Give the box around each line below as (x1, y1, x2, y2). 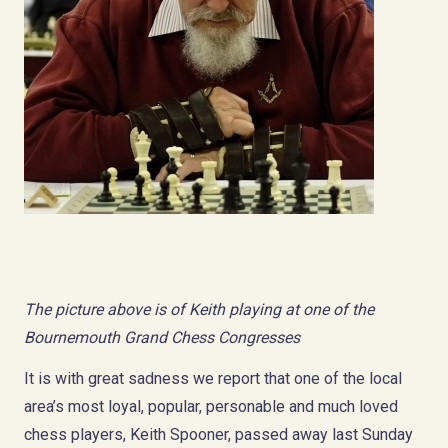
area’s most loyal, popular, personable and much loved (24, 396, 398, 416)
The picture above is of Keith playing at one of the (24, 299, 374, 319)
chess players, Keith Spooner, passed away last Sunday (24, 424, 413, 444)
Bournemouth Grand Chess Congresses (24, 327, 300, 347)
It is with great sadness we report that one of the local (24, 368, 402, 388)
